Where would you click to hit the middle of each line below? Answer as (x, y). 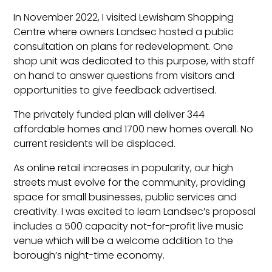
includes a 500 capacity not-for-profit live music (129, 226)
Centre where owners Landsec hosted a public (124, 32)
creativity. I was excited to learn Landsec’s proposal (135, 211)
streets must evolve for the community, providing (130, 182)
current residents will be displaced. (95, 143)
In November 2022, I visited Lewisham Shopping (124, 17)
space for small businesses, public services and (125, 197)
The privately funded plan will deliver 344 (109, 114)
